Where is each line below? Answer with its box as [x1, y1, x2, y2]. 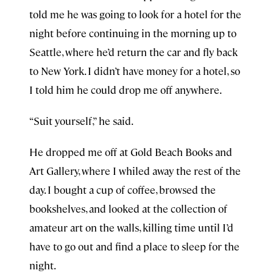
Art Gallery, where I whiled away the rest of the [29, 164, 241, 177]
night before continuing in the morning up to [29, 26, 236, 40]
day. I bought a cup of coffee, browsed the [29, 183, 216, 196]
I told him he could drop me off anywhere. [29, 83, 222, 96]
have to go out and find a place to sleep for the [29, 239, 239, 253]
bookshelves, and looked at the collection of [29, 202, 227, 215]
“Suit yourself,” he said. [29, 114, 133, 127]
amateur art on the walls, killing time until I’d [29, 221, 233, 234]
